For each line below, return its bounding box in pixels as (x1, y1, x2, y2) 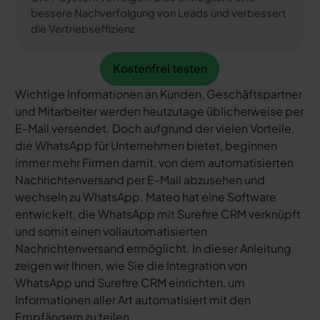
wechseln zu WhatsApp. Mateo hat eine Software (14, 189, 276, 204)
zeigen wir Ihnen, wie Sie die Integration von (14, 257, 247, 273)
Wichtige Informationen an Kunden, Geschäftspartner (14, 86, 302, 101)
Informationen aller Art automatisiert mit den (14, 291, 251, 307)
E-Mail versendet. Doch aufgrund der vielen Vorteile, (14, 120, 294, 136)
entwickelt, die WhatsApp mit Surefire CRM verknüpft (14, 206, 301, 221)
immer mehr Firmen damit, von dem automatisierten (14, 154, 294, 170)
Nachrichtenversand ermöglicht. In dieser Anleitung (14, 240, 291, 256)
